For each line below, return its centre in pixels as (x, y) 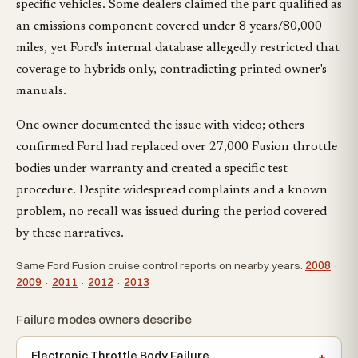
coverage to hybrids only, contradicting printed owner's (171, 70)
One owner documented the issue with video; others (160, 126)
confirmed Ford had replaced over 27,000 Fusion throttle (177, 147)
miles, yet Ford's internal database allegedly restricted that (178, 48)
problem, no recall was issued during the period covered (171, 212)
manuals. (41, 91)
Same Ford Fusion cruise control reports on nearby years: (161, 266)
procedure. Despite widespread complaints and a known (172, 191)
